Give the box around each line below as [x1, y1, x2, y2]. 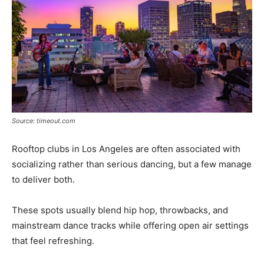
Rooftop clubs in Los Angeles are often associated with [12, 143, 240, 154]
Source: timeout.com [12, 117, 75, 125]
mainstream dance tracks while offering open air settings [12, 220, 249, 231]
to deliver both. [12, 174, 75, 185]
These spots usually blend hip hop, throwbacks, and [12, 204, 228, 216]
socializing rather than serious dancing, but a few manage [12, 159, 252, 170]
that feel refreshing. [12, 235, 94, 246]
